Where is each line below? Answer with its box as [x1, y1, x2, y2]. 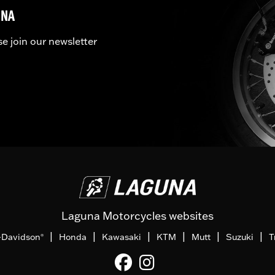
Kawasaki [102, 231, 141, 242]
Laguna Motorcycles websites [61, 208, 214, 223]
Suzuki [226, 231, 254, 242]
